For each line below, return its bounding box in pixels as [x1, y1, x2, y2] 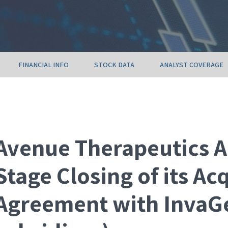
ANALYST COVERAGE [159, 60, 223, 69]
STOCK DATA [94, 60, 134, 69]
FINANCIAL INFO [18, 60, 69, 69]
